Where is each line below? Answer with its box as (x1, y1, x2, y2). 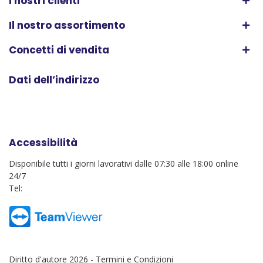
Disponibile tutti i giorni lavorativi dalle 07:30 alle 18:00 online (9, 158, 238, 170)
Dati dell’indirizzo (9, 73, 99, 87)
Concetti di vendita (9, 43, 109, 58)
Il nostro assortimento (9, 18, 125, 33)
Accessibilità (9, 136, 77, 150)
